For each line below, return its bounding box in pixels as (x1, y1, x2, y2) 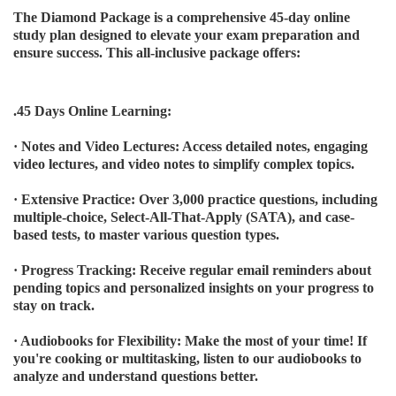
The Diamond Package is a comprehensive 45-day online (13, 10, 350, 26)
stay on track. (13, 298, 95, 314)
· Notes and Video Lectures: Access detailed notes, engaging (13, 139, 368, 155)
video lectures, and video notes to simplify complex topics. (13, 156, 354, 172)
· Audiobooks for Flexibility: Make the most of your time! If (13, 333, 367, 349)
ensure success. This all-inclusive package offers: (13, 45, 301, 61)
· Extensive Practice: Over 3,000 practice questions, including (13, 192, 377, 208)
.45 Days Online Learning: (13, 103, 171, 119)
